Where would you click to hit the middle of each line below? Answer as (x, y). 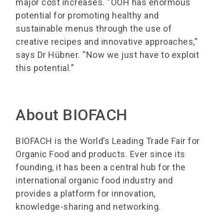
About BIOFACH (72, 115)
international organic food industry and (94, 181)
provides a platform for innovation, (86, 194)
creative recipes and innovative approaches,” (107, 42)
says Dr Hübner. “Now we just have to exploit (107, 55)
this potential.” (45, 68)
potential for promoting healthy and (87, 16)
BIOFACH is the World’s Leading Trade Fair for (108, 141)
